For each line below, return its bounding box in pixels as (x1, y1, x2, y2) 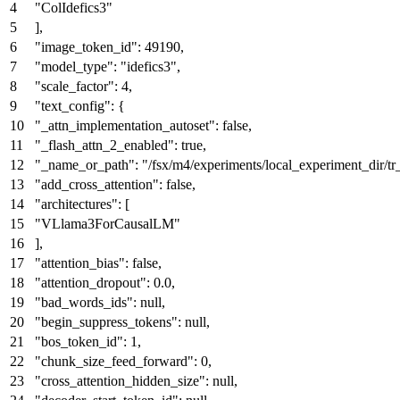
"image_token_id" (35, 38, 137, 54)
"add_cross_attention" (35, 176, 159, 192)
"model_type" (35, 58, 113, 74)
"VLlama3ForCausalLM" (35, 215, 180, 231)
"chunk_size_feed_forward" (35, 353, 194, 369)
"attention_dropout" (35, 274, 146, 290)
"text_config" (35, 97, 111, 113)
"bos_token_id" (35, 333, 123, 349)
